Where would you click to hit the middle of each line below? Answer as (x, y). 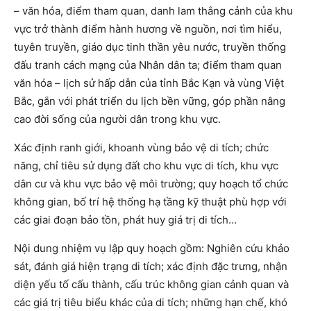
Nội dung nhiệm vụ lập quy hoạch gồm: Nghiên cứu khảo (152, 249)
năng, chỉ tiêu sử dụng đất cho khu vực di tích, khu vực (146, 166)
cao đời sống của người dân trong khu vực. (117, 119)
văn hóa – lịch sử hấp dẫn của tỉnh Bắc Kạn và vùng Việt (149, 83)
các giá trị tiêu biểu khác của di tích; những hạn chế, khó (151, 303)
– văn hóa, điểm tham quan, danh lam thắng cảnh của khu (153, 11)
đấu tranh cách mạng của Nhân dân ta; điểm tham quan (148, 65)
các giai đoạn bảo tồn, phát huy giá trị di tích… (125, 220)
